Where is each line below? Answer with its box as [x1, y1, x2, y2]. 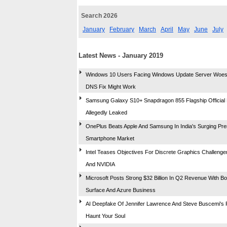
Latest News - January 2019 [79, 51, 163, 59]
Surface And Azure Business [86, 186, 156, 193]
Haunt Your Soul [86, 212, 125, 219]
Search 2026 [81, 12, 118, 19]
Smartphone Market [86, 135, 134, 141]
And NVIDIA [86, 161, 115, 167]
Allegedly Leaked [86, 109, 127, 116]
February [109, 26, 134, 33]
